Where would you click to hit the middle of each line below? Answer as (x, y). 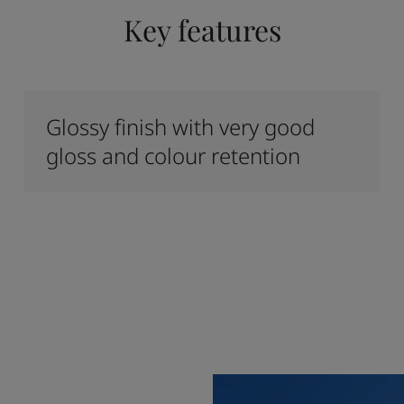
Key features (202, 29)
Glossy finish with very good (180, 127)
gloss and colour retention (173, 156)
